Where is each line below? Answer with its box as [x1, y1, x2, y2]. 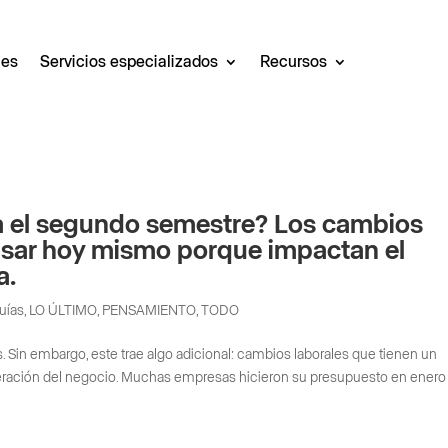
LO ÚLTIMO [29, 303, 98, 318]
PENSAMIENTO [102, 303, 197, 318]
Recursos [260, 53, 328, 70]
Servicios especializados [40, 53, 219, 70]
